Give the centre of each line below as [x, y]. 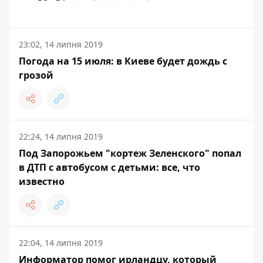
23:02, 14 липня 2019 [61, 44]
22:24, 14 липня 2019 [61, 136]
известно [42, 181]
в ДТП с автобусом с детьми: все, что [109, 167]
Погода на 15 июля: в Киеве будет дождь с [123, 61]
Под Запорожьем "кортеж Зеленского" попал [130, 153]
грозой [36, 75]
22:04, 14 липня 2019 [61, 243]
